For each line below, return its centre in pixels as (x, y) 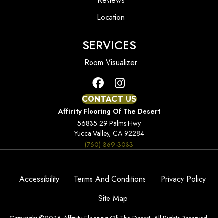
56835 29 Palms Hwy (109, 123)
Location (111, 17)
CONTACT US (109, 99)
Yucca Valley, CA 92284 (109, 133)
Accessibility (39, 179)
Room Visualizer (111, 62)
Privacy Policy (183, 179)
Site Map (113, 198)
